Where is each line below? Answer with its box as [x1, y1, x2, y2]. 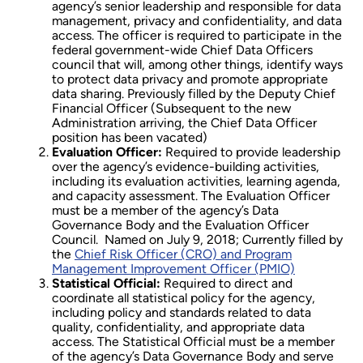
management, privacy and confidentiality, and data [52, 13, 342, 29]
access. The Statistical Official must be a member [52, 334, 335, 350]
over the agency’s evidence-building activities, [52, 159, 319, 175]
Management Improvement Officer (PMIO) [52, 261, 295, 277]
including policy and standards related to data [52, 305, 311, 321]
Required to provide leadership [162, 144, 340, 160]
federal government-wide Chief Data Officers [52, 42, 313, 58]
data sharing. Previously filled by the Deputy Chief [52, 86, 335, 102]
